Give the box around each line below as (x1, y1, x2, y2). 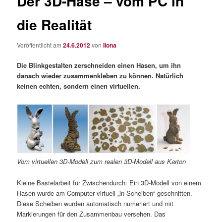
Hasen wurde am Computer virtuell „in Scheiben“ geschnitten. (17, 188, 193, 198)
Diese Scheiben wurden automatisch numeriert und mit (17, 198, 174, 208)
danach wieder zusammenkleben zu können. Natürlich (17, 71, 184, 81)
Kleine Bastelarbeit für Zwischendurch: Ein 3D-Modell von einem (17, 177, 202, 187)
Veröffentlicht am (17, 41, 63, 49)
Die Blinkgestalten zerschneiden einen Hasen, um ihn (17, 60, 181, 70)
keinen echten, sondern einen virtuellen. (17, 81, 141, 91)
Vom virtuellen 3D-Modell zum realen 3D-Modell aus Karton (17, 157, 186, 166)
